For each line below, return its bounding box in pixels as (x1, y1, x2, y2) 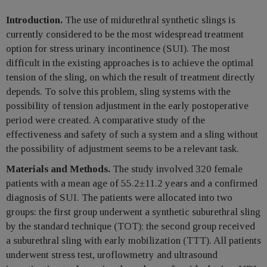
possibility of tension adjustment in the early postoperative (6, 100, 249, 111)
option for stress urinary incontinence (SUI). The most (6, 42, 230, 54)
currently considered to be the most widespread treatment (6, 28, 244, 40)
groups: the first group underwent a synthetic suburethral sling (6, 206, 260, 218)
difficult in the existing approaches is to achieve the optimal (6, 57, 253, 69)
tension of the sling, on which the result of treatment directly (6, 71, 255, 83)
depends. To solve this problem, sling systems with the (6, 85, 231, 97)
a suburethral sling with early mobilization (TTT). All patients (6, 234, 261, 246)
